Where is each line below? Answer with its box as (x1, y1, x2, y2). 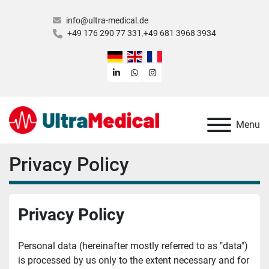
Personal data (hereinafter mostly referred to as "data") (18, 240, 248, 252)
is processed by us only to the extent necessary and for (18, 255, 249, 267)
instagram (156, 67, 194, 77)
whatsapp (138, 67, 175, 77)
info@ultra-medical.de (66, 16, 148, 25)
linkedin (119, 67, 148, 77)
